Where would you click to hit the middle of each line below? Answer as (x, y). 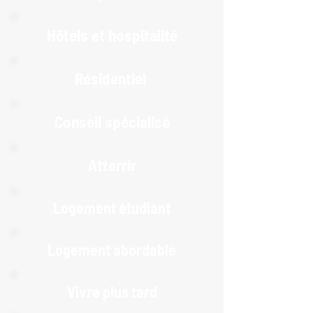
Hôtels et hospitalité (112, 35)
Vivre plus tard (112, 291)
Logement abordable (112, 249)
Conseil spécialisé (112, 122)
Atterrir (112, 165)
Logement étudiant (112, 208)
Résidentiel (110, 78)
